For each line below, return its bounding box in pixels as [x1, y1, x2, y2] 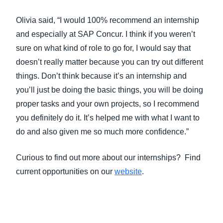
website [114, 167, 142, 176]
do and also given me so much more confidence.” [16, 127, 189, 136]
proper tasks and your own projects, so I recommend [16, 100, 199, 108]
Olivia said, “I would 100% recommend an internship [16, 16, 199, 24]
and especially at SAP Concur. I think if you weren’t [16, 30, 195, 38]
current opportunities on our [16, 167, 114, 176]
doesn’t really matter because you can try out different [16, 58, 203, 66]
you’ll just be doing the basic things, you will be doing [16, 86, 203, 94]
